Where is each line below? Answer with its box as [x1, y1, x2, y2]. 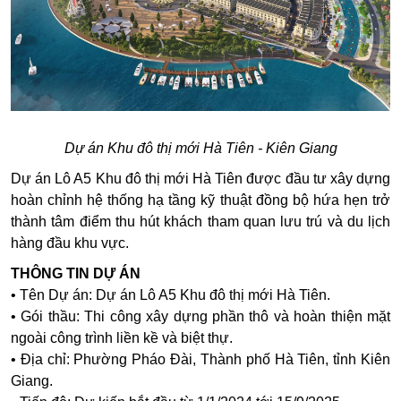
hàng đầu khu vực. [11, 235, 129, 252]
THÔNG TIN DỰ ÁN [11, 266, 144, 282]
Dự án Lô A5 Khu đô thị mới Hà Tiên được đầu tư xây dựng [11, 171, 390, 187]
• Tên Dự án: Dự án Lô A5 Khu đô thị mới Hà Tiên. [11, 287, 330, 303]
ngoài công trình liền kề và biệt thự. [11, 330, 233, 346]
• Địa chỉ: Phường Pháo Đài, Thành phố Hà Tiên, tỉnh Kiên [11, 352, 390, 368]
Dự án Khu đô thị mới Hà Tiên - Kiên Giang [64, 141, 337, 157]
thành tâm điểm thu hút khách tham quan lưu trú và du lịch [11, 214, 390, 230]
